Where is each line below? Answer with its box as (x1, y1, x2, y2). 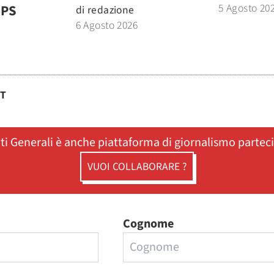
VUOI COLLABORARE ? (87, 159, 187, 174)
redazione (87, 2, 135, 18)
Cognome (123, 215, 174, 232)
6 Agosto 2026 (75, 18, 138, 33)
